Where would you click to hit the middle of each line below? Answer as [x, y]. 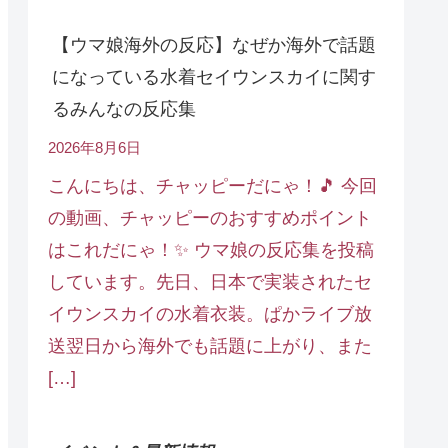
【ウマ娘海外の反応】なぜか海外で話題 [214, 45]
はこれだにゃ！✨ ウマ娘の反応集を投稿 [211, 250]
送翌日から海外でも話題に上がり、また [210, 346]
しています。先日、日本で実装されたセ [210, 282]
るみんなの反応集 [124, 109]
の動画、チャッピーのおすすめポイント [210, 218]
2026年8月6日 [94, 148]
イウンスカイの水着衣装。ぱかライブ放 [210, 314]
